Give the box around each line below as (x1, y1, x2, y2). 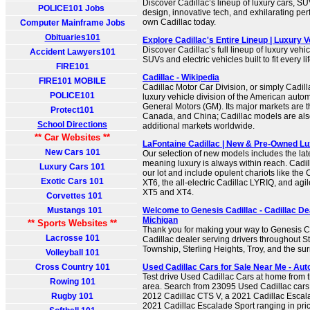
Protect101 (51, 105, 94, 115)
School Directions (37, 120, 107, 129)
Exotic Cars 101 (41, 176, 104, 186)
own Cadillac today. (143, 17, 216, 27)
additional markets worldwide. (143, 121, 255, 131)
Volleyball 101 (45, 248, 100, 257)
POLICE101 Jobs (38, 3, 107, 13)
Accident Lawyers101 (29, 47, 116, 57)
